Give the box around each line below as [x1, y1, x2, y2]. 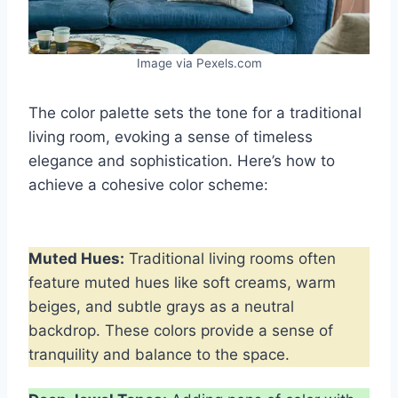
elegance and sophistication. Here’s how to [28, 151, 335, 170]
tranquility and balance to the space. [28, 345, 290, 363]
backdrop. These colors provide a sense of [28, 321, 333, 339]
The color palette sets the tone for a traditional [28, 103, 362, 122]
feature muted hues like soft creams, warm [28, 273, 336, 291]
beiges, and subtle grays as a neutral [28, 297, 294, 315]
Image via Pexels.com [136, 55, 262, 70]
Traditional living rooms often [124, 249, 336, 267]
